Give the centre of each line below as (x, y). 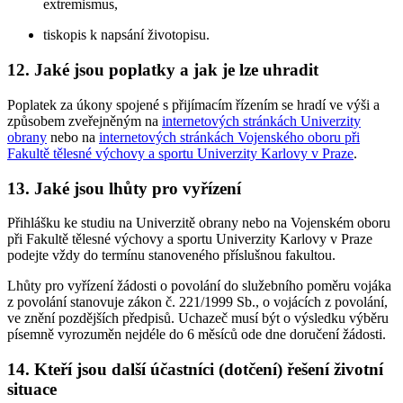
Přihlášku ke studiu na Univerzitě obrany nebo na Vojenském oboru (199, 223)
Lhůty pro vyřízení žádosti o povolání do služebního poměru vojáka (199, 286)
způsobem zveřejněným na (85, 121)
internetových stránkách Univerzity (261, 121)
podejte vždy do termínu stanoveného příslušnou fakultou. (171, 255)
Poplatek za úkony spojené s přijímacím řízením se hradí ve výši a (193, 104)
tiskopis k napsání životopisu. (126, 35)
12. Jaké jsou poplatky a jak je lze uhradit (163, 70)
